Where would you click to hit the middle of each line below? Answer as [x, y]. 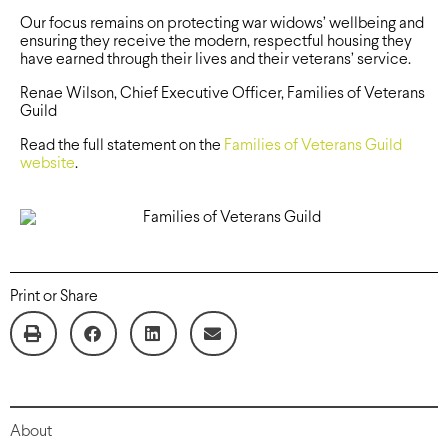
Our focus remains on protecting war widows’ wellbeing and [222, 24]
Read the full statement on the [122, 146]
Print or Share [54, 297]
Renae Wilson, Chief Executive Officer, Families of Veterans [222, 94]
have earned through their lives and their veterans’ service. [215, 60]
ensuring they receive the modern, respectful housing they [216, 42]
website [47, 164]
